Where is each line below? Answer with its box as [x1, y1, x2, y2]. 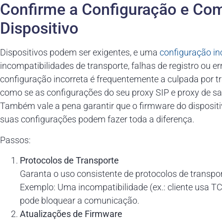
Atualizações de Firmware [20, 209, 122, 220]
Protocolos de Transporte [20, 155, 119, 166]
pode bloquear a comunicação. [20, 195, 139, 206]
